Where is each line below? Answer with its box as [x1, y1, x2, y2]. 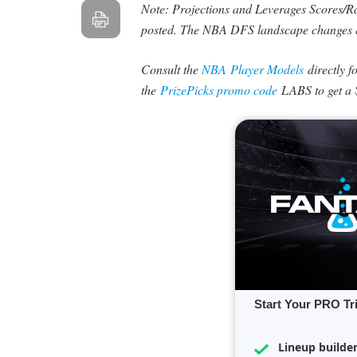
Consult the [140, 61, 202, 78]
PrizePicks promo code [159, 81, 277, 99]
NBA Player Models [201, 61, 308, 78]
